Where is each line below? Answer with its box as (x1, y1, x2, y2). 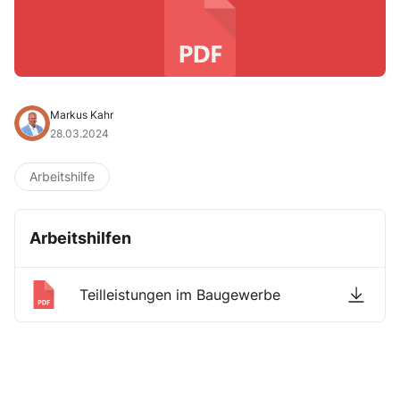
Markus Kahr (50, 108, 113, 121)
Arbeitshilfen (29, 229, 131, 247)
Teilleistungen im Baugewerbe (79, 286, 280, 304)
